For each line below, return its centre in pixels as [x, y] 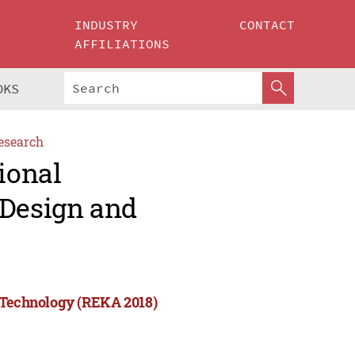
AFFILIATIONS [122, 44]
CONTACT [267, 25]
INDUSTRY [107, 25]
